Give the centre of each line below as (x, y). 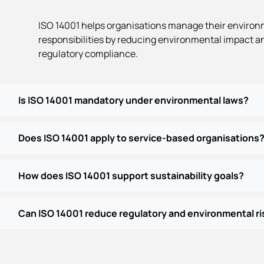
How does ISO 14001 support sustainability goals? (131, 176)
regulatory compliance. (88, 54)
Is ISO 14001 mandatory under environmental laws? (133, 100)
